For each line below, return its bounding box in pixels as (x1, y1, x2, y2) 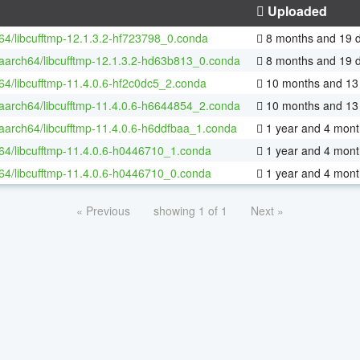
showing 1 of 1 (153, 202, 227, 219)
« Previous (76, 202, 130, 219)
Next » (251, 202, 284, 219)
